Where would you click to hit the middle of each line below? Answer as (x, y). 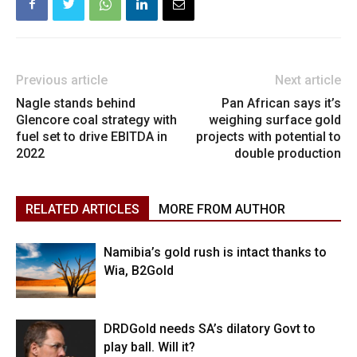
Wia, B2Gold (139, 270)
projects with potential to (269, 136)
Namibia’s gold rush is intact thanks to (215, 252)
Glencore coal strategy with (96, 120)
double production (288, 153)
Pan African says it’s (281, 103)
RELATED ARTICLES (82, 209)
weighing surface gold (275, 120)
